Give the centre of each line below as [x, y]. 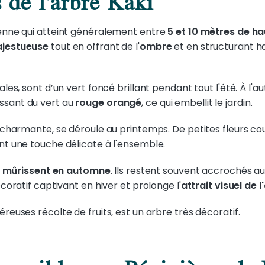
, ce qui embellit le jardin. [197, 103]
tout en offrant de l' [94, 46]
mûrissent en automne [56, 171]
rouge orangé [109, 103]
